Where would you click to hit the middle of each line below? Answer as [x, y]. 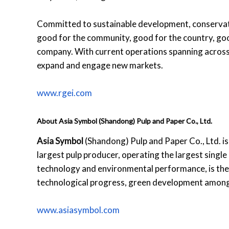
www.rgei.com [64, 93]
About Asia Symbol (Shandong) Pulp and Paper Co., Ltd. [124, 121]
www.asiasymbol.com [78, 210]
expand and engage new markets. [100, 65]
